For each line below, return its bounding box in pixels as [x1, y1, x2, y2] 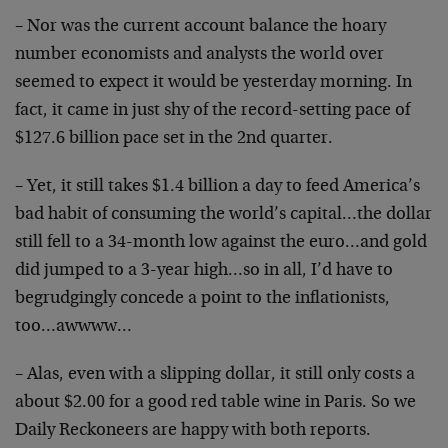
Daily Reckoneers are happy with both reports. [15, 422, 371, 440]
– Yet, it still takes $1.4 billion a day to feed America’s [15, 178, 420, 196]
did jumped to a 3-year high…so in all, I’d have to [15, 262, 393, 280]
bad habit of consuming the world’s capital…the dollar [15, 206, 432, 224]
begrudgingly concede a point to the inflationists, [15, 290, 390, 308]
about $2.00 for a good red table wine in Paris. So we [15, 394, 416, 412]
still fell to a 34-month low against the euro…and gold [15, 234, 427, 252]
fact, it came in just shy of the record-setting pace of [15, 102, 410, 120]
